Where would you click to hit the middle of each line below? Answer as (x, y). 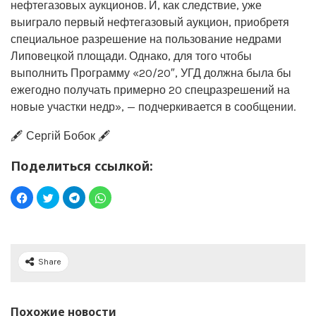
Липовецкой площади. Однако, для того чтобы (131, 56)
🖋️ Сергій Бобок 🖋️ (61, 135)
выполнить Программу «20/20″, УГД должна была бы (151, 73)
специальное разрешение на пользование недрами (146, 39)
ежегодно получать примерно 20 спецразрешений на (150, 90)
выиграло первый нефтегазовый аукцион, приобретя (150, 22)
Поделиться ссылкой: (82, 165)
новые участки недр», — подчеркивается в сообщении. (153, 107)
